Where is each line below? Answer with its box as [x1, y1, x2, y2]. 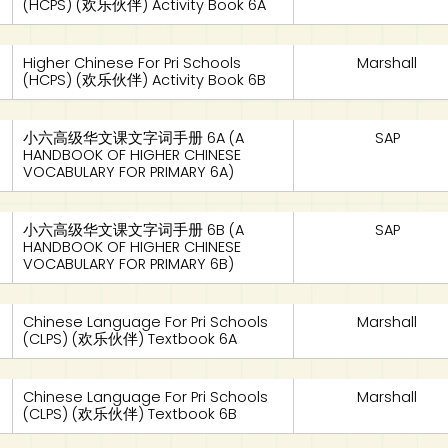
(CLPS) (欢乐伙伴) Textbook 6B [23, 404, 238, 424]
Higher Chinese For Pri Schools [23, 53, 242, 73]
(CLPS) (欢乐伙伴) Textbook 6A [23, 329, 238, 349]
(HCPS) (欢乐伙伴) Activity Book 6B [23, 70, 267, 90]
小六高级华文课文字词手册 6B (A [23, 220, 245, 240]
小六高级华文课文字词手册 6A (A [23, 128, 245, 148]
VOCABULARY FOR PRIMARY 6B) [23, 254, 235, 274]
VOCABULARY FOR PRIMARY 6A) [23, 162, 235, 182]
